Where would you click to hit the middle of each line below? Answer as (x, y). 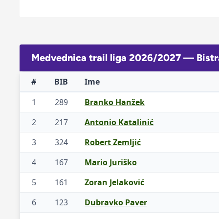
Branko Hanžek (115, 102)
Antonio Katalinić (119, 122)
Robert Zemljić (113, 142)
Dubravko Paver (116, 203)
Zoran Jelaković (114, 183)
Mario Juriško (111, 163)
